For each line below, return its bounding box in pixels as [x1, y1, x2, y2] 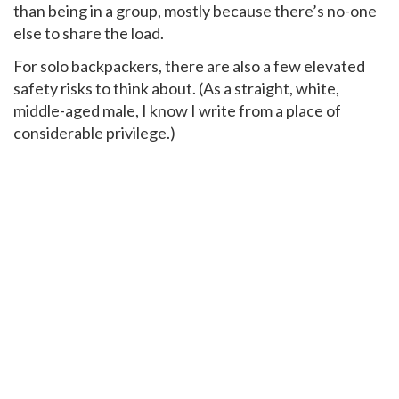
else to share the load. [13, 22, 164, 43]
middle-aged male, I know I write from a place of [13, 101, 341, 121]
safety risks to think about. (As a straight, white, [13, 78, 339, 99]
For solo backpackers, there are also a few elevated [13, 56, 365, 77]
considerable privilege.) [13, 123, 175, 143]
